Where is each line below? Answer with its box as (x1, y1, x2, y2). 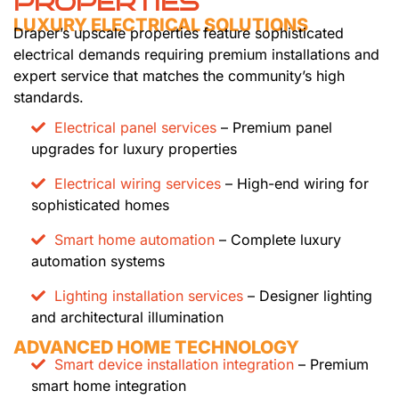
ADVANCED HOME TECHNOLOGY (13, 336, 299, 358)
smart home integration (31, 376, 186, 395)
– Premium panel (216, 118, 332, 136)
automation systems (31, 251, 165, 270)
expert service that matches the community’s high (13, 66, 345, 85)
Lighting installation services (54, 286, 243, 305)
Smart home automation (54, 230, 215, 248)
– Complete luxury (215, 230, 341, 248)
